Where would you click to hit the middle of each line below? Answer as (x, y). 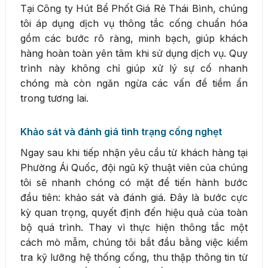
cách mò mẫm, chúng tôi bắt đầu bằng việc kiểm (134, 242)
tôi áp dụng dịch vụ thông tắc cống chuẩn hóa (134, 23)
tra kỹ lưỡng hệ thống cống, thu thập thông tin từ (134, 257)
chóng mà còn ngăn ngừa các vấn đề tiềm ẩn (134, 83)
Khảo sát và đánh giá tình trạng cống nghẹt (121, 131)
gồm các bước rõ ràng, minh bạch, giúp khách (134, 38)
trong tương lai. (54, 98)
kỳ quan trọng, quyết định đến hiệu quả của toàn (134, 212)
